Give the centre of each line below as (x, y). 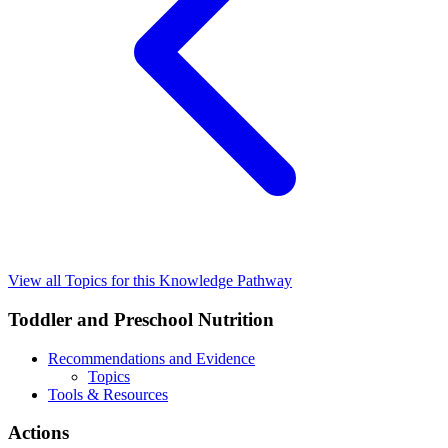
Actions (38, 433)
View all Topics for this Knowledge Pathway (150, 281)
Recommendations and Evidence (151, 358)
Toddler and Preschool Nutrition (141, 319)
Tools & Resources (108, 394)
